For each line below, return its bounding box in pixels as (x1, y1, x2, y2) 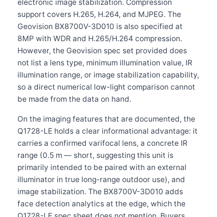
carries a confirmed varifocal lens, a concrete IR (17, 138, 187, 148)
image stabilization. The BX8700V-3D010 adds (17, 186, 183, 196)
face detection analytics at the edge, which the (17, 199, 186, 208)
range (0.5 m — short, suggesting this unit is (17, 150, 173, 160)
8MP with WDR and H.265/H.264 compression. (17, 33, 182, 43)
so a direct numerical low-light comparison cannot (17, 82, 195, 92)
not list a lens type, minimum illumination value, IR (17, 58, 192, 67)
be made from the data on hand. (17, 94, 131, 104)
